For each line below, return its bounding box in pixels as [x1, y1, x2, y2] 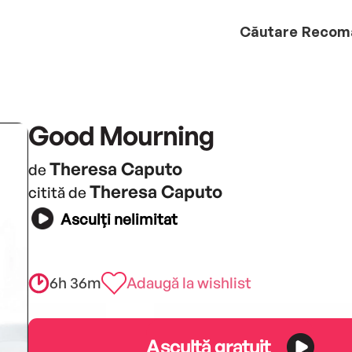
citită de [27, 182, 90, 202]
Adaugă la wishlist [126, 273, 251, 292]
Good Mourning [27, 118, 214, 152]
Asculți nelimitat [60, 210, 178, 229]
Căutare [240, 22, 298, 40]
